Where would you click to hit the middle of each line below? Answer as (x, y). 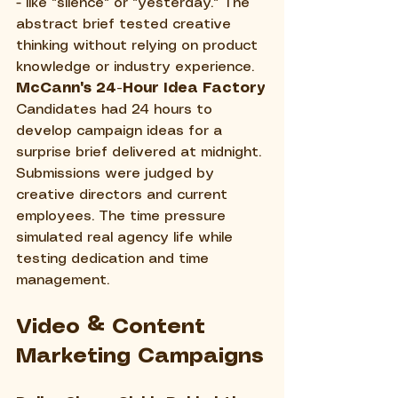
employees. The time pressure (123, 216)
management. (63, 280)
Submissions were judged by (117, 173)
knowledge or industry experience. (135, 67)
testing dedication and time (115, 259)
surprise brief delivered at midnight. (141, 152)
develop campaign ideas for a (121, 131)
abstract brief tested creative (126, 24)
